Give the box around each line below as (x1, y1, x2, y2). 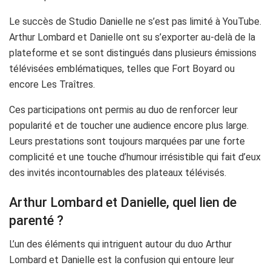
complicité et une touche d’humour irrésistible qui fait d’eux (9, 151, 261, 163)
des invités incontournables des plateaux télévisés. (9, 166, 226, 178)
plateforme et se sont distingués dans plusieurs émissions (9, 47, 256, 59)
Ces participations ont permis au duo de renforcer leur (9, 103, 238, 116)
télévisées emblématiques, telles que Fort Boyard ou (9, 62, 235, 74)
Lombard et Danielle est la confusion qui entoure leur (9, 254, 234, 266)
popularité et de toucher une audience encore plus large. (9, 119, 249, 131)
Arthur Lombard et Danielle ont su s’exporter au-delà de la (9, 31, 255, 43)
